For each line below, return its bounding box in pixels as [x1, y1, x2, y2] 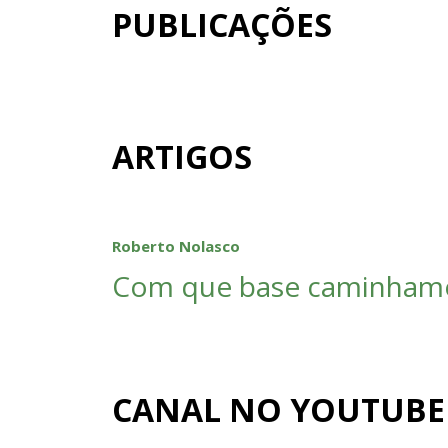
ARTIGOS [112, 135, 252, 179]
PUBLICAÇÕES [112, 3, 332, 47]
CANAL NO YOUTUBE [112, 388, 445, 432]
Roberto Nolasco [112, 236, 240, 257]
